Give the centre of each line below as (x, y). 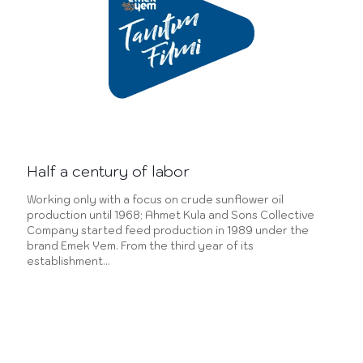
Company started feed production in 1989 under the (168, 231)
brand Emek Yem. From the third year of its (140, 246)
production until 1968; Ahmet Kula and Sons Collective (171, 216)
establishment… (68, 262)
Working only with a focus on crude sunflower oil (155, 200)
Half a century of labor (108, 172)
